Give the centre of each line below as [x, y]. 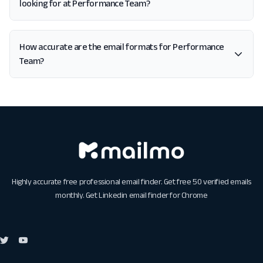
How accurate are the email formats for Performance [122, 47]
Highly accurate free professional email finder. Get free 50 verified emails [131, 182]
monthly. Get [77, 195]
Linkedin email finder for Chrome [153, 195]
